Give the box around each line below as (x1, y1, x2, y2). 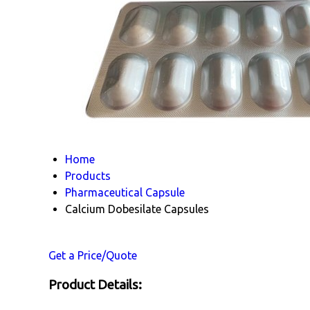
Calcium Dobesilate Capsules (65, 203, 209, 215)
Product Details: (48, 277, 142, 292)
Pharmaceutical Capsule (65, 186, 185, 199)
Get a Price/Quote (48, 249, 137, 262)
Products (65, 170, 111, 182)
